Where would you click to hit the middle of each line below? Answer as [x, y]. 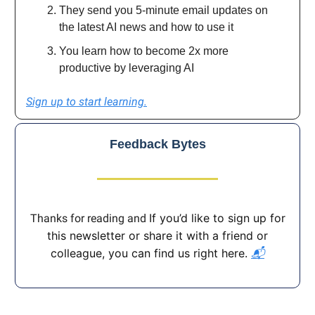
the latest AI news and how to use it [146, 27]
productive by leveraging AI [127, 68]
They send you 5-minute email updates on [163, 11]
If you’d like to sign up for [217, 218]
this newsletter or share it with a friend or [157, 236]
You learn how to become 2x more [144, 51]
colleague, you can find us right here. [151, 253]
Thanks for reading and [89, 219]
